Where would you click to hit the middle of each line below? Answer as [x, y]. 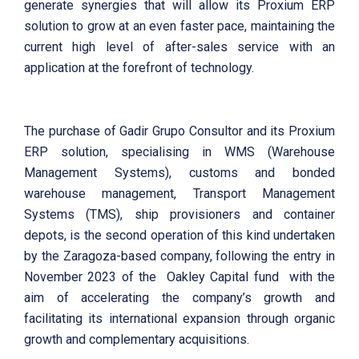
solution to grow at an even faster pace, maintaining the [179, 26]
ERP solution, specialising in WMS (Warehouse [179, 152]
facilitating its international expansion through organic [179, 319]
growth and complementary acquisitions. [137, 340]
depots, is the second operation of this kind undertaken [179, 236]
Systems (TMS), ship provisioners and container [179, 215]
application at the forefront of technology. [139, 68]
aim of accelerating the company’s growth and [179, 298]
